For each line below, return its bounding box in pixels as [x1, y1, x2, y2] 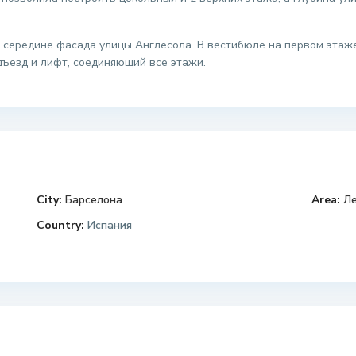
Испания [83, 218, 132, 234]
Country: [36, 218, 84, 234]
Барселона [64, 192, 122, 208]
